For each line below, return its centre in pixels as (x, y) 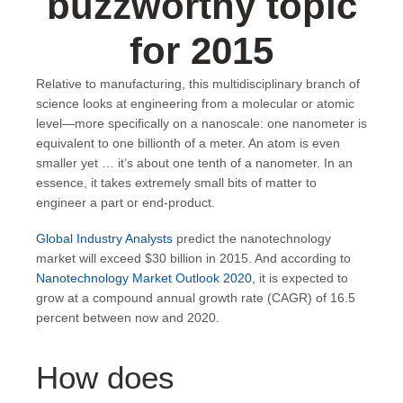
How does (105, 377)
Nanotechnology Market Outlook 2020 (144, 278)
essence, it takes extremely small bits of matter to (176, 183)
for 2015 (201, 51)
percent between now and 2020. (128, 317)
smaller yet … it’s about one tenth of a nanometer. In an (194, 163)
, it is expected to (300, 278)
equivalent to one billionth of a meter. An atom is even (188, 143)
